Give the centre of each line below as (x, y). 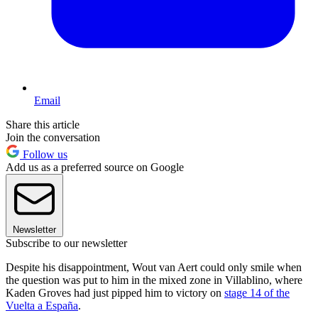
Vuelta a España (42, 306)
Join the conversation (53, 138)
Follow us (44, 155)
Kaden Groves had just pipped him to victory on (115, 293)
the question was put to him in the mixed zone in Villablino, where (154, 280)
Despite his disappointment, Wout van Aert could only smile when (154, 268)
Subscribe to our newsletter (66, 243)
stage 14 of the (257, 293)
